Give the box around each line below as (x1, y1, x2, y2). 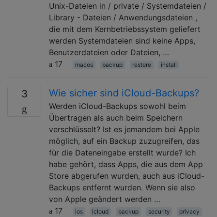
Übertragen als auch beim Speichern (49, 112, 183, 123)
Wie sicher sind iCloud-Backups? (49, 87, 199, 99)
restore (132, 61, 151, 68)
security (148, 207, 170, 215)
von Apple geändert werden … (49, 194, 160, 204)
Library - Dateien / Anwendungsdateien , (49, 12, 197, 22)
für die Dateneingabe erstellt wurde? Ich (49, 147, 196, 157)
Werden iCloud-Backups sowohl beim (49, 101, 186, 111)
